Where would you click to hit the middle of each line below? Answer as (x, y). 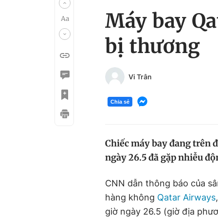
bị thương (153, 46)
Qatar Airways (186, 197)
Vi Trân (140, 77)
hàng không (131, 197)
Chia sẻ (120, 101)
